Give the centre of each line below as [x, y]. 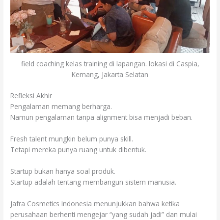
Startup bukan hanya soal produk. [63, 171]
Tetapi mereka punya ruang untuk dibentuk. [79, 149]
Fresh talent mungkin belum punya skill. [72, 138]
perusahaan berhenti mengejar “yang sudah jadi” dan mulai [104, 214]
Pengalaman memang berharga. [61, 106]
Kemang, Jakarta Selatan [110, 75]
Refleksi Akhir [31, 95]
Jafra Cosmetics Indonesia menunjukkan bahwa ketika [95, 203]
